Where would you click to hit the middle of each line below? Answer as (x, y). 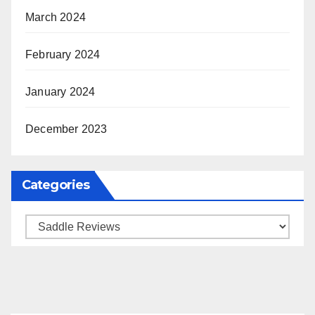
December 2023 (66, 129)
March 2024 (56, 18)
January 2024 (60, 92)
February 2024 (63, 55)
